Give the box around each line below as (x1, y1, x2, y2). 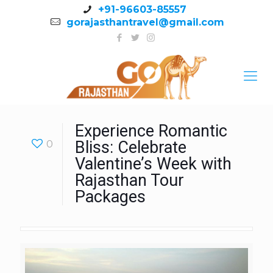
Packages (75, 187, 146, 207)
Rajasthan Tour (75, 171, 184, 190)
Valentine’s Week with (75, 154, 232, 174)
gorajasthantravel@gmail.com (63, 16, 225, 28)
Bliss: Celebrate (75, 138, 186, 157)
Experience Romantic (75, 121, 227, 141)
